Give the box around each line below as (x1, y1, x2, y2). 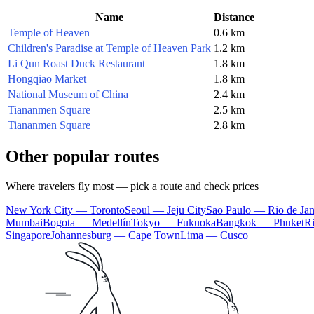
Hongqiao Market (8, 72, 86, 85)
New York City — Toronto (6, 204, 125, 217)
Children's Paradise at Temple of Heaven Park (8, 41, 211, 54)
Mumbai (6, 217, 43, 229)
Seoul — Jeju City (125, 204, 206, 217)
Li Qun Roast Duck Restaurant (8, 57, 145, 69)
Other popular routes (6, 147, 159, 166)
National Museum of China (8, 88, 128, 100)
